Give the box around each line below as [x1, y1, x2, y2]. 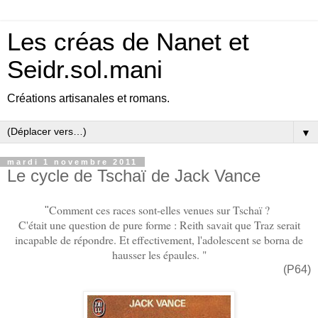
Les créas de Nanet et [7, 28, 249, 55]
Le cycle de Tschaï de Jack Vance [7, 166, 261, 185]
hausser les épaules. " [111, 246, 207, 262]
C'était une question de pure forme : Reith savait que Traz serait [18, 216, 300, 232]
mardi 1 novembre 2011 [7, 158, 138, 166]
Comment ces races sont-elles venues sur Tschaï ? [49, 202, 273, 217]
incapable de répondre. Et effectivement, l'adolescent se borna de [15, 231, 303, 247]
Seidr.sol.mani [7, 56, 163, 83]
